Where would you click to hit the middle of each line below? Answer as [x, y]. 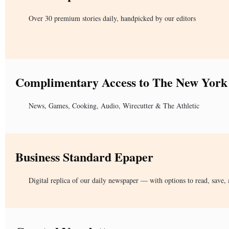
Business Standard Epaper [84, 156]
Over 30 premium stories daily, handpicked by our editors [112, 18]
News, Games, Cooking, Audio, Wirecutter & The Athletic [114, 105]
